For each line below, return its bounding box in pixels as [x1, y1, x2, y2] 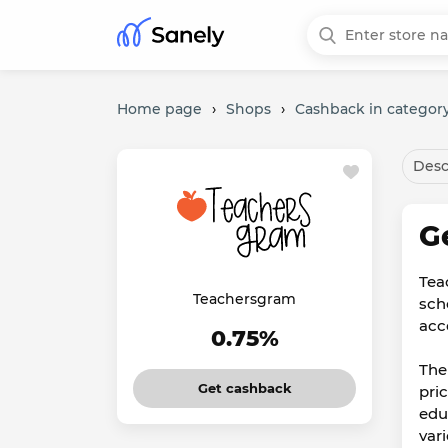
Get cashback [197, 380, 292, 396]
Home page [117, 100, 202, 118]
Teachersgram [193, 290, 296, 308]
